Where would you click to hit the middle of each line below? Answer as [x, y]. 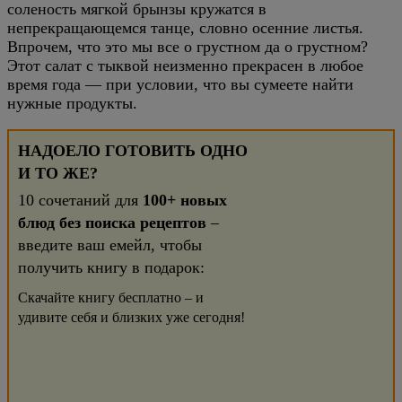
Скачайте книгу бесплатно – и [111, 297]
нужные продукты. [72, 103]
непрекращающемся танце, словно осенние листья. [185, 28]
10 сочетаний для [80, 200]
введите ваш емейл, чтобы [110, 245]
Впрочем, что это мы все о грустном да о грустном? [188, 47]
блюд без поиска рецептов [112, 223]
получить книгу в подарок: [111, 267]
